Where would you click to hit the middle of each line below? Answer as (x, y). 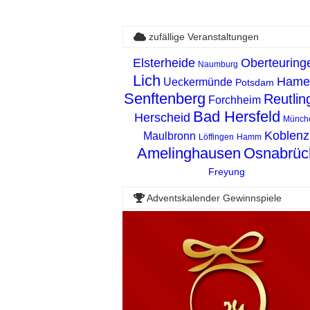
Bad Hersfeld (237, 116)
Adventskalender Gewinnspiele (213, 198)
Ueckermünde (198, 82)
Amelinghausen (189, 153)
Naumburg (218, 64)
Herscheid (162, 117)
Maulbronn (170, 136)
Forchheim (235, 100)
